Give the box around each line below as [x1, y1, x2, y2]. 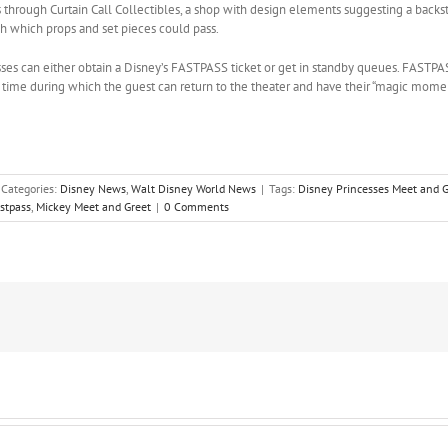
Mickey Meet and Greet [36, 199, 151, 214]
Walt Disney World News [131, 181, 256, 196]
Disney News [60, 181, 126, 196]
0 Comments [164, 199, 229, 214]
